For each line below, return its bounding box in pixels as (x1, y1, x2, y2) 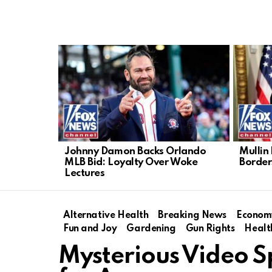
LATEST (58, 47, 89, 55)
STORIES (58, 56, 94, 64)
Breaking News (158, 210, 226, 220)
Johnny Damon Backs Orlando (64, 146, 206, 157)
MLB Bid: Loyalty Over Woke (64, 157, 198, 168)
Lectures (64, 168, 105, 178)
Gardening (126, 223, 176, 234)
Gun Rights (185, 223, 235, 234)
